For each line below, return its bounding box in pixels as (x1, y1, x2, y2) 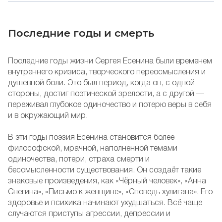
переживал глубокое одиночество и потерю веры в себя (8, 101, 212, 109)
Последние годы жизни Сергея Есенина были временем (8, 57, 212, 65)
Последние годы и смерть (8, 26, 154, 39)
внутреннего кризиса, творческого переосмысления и (8, 68, 206, 76)
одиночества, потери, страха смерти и (8, 156, 150, 163)
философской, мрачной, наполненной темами (8, 145, 177, 152)
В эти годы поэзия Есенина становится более (8, 134, 174, 141)
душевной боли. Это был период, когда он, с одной (8, 79, 195, 87)
